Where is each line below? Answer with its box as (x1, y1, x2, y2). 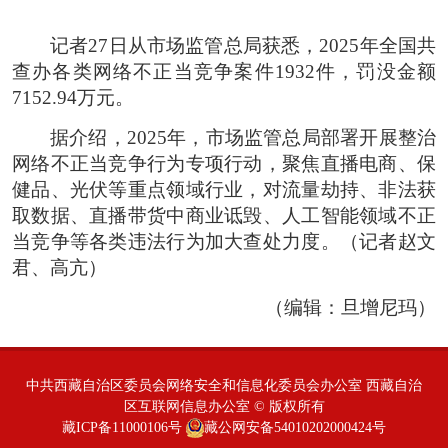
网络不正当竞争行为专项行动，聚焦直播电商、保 (12, 152, 436, 174)
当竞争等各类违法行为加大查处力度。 (12, 230, 340, 252)
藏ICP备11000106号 (62, 418, 182, 435)
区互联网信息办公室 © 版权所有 (123, 397, 325, 414)
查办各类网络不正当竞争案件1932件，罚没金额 (12, 60, 436, 82)
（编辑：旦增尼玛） (265, 296, 436, 318)
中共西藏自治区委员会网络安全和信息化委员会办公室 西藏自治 (26, 376, 422, 393)
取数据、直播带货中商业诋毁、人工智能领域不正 (12, 204, 436, 226)
